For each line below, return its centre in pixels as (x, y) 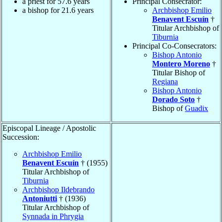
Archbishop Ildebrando (58, 189)
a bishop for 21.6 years (58, 10)
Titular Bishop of (179, 72)
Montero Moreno (181, 63)
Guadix (196, 108)
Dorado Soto (173, 99)
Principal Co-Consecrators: (174, 46)
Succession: (21, 137)
